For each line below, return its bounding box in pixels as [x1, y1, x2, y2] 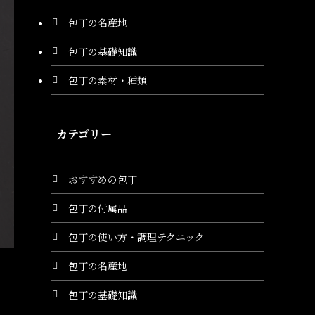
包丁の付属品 [67, 200, 127, 215]
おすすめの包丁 [67, 172, 137, 186]
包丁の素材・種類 [67, 72, 147, 87]
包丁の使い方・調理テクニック [67, 229, 205, 244]
